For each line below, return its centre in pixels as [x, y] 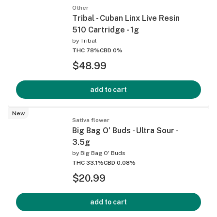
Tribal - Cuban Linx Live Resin [126, 18]
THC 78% [86, 50]
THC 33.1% [88, 163]
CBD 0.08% [120, 163]
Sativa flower [91, 120]
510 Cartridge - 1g [106, 30]
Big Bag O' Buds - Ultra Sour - [125, 130]
